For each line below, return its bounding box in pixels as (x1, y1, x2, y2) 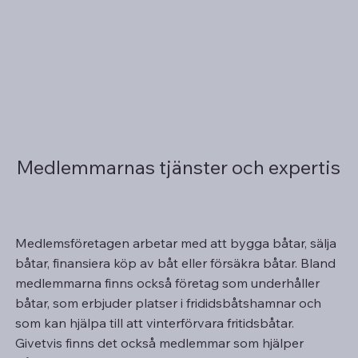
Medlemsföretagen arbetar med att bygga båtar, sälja (15, 234, 337, 251)
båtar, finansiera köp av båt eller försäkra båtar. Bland (15, 254, 336, 271)
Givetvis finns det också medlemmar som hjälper (15, 334, 304, 351)
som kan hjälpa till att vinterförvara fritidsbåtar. (15, 314, 295, 331)
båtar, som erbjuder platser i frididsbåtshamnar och (15, 294, 322, 311)
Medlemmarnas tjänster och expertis (16, 154, 340, 179)
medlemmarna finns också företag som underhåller (15, 274, 320, 291)
